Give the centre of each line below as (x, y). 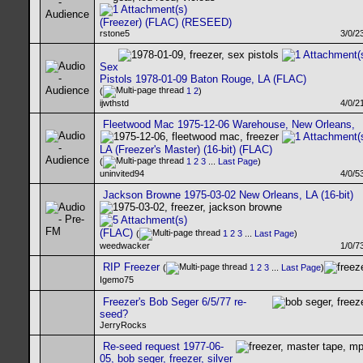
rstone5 (115, 33)
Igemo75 (117, 280)
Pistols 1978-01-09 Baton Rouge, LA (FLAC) (203, 79)
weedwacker (125, 246)
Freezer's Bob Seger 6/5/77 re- (175, 302)
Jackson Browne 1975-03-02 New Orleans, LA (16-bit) (228, 195)
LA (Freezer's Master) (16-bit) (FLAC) (186, 150)
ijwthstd (114, 103)
